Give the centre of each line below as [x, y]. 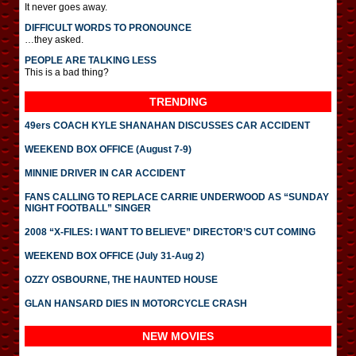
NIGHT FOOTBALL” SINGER [88, 208]
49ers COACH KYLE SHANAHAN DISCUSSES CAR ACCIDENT [167, 126]
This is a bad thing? [67, 72]
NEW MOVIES [178, 336]
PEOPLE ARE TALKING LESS [91, 60]
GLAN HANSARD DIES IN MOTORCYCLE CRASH [136, 304]
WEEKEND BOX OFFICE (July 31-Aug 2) [114, 256]
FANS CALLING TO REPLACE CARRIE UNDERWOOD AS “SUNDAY [177, 197]
